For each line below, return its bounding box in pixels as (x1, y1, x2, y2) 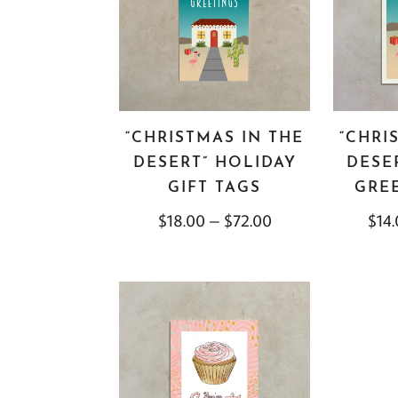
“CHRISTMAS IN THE (125, 131, 305, 147)
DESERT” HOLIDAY (132, 155, 297, 171)
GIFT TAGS (168, 180, 262, 196)
